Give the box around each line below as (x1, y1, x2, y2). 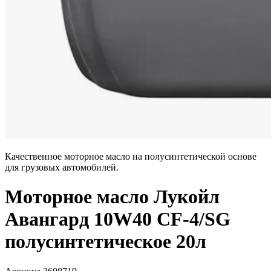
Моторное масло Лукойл (5, 186, 220, 208)
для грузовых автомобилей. (5, 162, 121, 172)
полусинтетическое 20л (5, 230, 206, 253)
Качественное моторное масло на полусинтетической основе (5, 151, 256, 162)
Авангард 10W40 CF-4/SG (5, 208, 230, 230)
